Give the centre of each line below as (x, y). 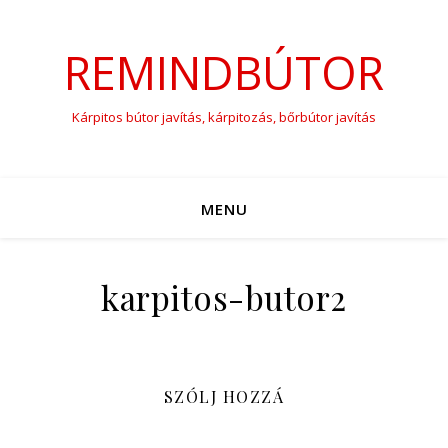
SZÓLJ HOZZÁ (224, 396)
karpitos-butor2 (224, 297)
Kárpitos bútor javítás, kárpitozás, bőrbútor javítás (224, 117)
